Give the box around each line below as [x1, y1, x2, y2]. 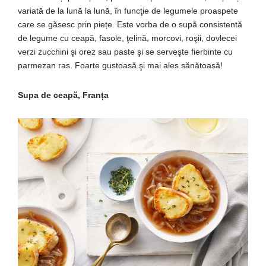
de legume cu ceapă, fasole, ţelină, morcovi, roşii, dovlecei [18, 33, 237, 43]
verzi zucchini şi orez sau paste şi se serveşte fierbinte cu [18, 46, 233, 56]
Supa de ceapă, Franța [18, 90, 109, 100]
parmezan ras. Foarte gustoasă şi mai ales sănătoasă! [18, 60, 223, 70]
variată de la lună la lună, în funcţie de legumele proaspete [18, 5, 238, 15]
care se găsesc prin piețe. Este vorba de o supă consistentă [18, 19, 242, 29]
